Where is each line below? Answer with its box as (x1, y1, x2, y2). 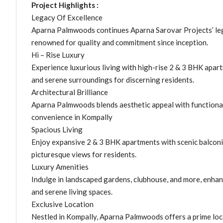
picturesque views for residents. (31, 150, 136, 159)
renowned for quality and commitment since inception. (31, 38, 208, 47)
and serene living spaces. (31, 187, 112, 196)
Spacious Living (31, 125, 83, 134)
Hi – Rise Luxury (31, 50, 85, 59)
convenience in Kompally (31, 112, 112, 121)
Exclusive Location (31, 200, 94, 209)
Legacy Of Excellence (31, 13, 103, 22)
